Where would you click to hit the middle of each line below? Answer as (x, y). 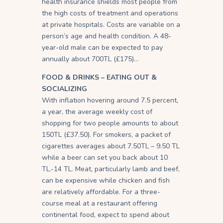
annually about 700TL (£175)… (90, 59)
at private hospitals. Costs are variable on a (111, 24)
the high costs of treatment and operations (110, 13)
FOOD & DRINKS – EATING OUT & (99, 77)
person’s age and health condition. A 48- (107, 36)
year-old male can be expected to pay (102, 47)
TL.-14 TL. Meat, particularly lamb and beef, (111, 169)
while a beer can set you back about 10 (105, 157)
